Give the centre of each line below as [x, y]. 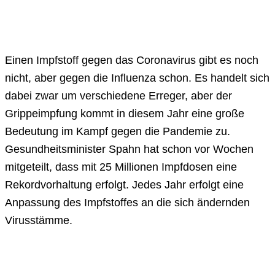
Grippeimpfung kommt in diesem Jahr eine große [125, 113]
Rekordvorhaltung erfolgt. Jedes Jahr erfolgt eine [124, 184]
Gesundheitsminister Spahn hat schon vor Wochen [129, 149]
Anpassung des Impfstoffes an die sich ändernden [127, 202]
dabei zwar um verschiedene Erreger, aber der [118, 95]
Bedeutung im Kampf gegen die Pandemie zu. [118, 131]
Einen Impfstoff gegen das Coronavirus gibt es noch [132, 60]
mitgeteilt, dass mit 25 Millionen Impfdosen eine [121, 167]
